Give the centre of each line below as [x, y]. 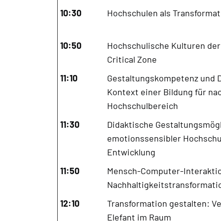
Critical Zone [132, 59]
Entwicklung [131, 152]
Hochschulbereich [142, 105]
